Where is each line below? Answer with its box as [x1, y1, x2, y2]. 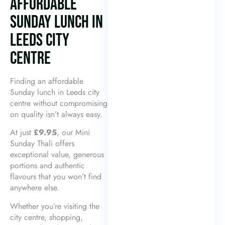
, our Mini [57, 127, 90, 139]
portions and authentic [10, 160, 85, 172]
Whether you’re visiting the [10, 200, 99, 212]
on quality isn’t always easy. [10, 108, 102, 120]
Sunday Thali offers [10, 138, 74, 150]
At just [10, 127, 34, 139]
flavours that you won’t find [10, 171, 101, 183]
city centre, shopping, [10, 211, 83, 223]
